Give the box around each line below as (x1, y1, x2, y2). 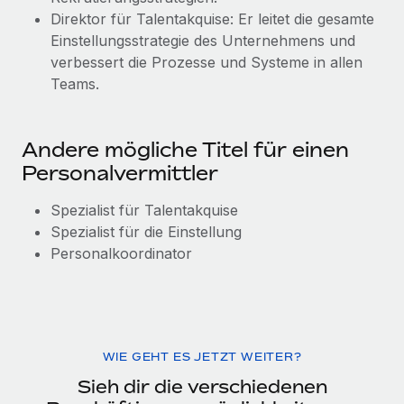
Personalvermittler (22, 161, 218, 185)
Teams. (50, 75, 99, 93)
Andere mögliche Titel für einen (22, 138, 349, 161)
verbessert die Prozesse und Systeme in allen (50, 53, 363, 71)
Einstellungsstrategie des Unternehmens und (50, 32, 355, 50)
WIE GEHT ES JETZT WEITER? (102, 350, 302, 363)
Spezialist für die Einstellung (50, 223, 242, 241)
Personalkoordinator (50, 244, 192, 262)
